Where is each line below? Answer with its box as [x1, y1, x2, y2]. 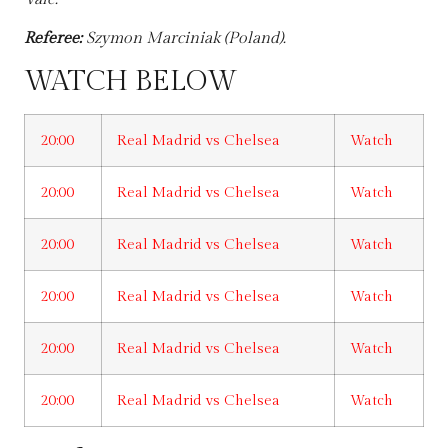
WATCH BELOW [24, 65, 237, 99]
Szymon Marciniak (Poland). [86, 28, 286, 48]
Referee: [24, 28, 86, 48]
